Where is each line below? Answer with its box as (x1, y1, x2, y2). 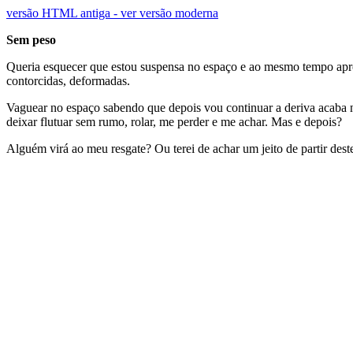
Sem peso (6, 33, 56, 46)
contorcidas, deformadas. (6, 74, 130, 87)
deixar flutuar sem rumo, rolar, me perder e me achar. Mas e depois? (6, 115, 342, 128)
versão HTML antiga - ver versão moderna (6, 6, 218, 20)
